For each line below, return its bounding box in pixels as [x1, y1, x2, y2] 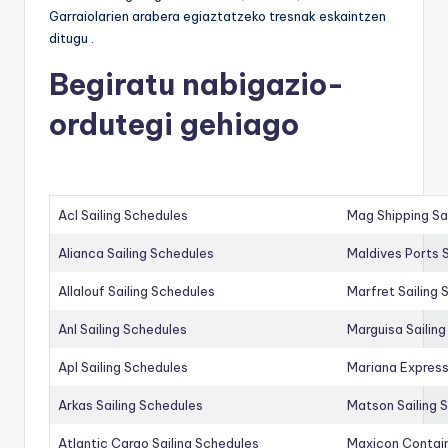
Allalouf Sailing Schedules [58, 282, 215, 299]
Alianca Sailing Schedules [58, 244, 214, 261]
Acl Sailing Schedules [58, 206, 188, 223]
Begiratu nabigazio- [49, 65, 344, 103]
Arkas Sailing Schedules [58, 396, 203, 413]
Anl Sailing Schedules [58, 320, 187, 337]
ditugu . [49, 29, 94, 46]
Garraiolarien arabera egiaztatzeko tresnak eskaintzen [49, 7, 386, 24]
